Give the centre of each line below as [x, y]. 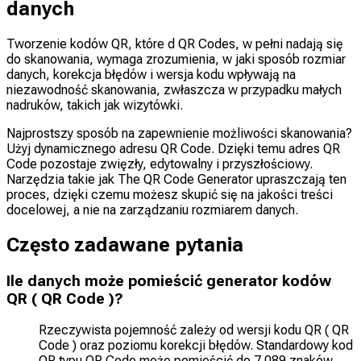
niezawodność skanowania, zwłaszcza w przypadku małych [174, 89]
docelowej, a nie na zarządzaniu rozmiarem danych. [152, 210]
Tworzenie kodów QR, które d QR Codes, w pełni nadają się [175, 44]
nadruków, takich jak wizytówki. [95, 105]
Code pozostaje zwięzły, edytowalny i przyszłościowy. [160, 164]
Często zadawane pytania [125, 245]
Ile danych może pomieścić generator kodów [169, 281]
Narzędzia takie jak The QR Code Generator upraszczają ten [176, 179]
